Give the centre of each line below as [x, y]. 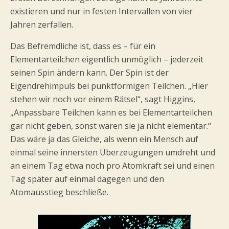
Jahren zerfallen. [42, 25]
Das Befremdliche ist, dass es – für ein [83, 46]
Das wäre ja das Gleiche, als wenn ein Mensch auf [104, 139]
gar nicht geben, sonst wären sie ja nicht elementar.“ [111, 126]
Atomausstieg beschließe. [59, 192]
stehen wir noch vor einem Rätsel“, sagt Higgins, [103, 99]
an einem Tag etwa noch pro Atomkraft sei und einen [112, 166]
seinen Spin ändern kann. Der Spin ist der [89, 73]
